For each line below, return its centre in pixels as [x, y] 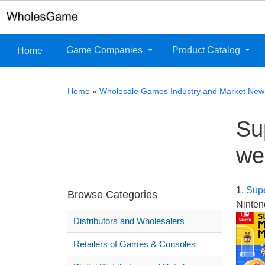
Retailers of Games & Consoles [135, 244]
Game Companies [106, 50]
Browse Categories [112, 195]
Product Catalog [207, 50]
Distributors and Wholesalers [129, 221]
